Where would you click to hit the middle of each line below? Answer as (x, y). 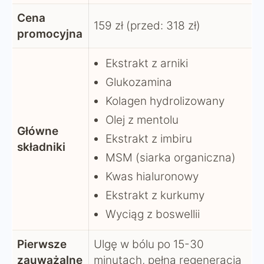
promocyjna (50, 34)
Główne (38, 131)
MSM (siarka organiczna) (171, 158)
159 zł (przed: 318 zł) (147, 26)
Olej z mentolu (142, 120)
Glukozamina (139, 82)
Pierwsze (42, 245)
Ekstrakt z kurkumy (155, 196)
